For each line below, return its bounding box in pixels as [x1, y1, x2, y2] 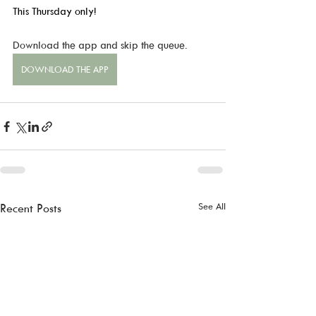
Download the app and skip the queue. [13, 38, 188, 51]
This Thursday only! [13, 4, 97, 18]
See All [198, 200, 226, 212]
